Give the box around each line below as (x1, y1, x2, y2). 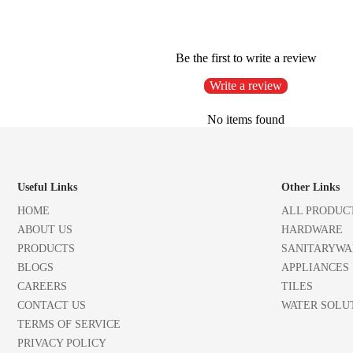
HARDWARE (281, 223, 343, 236)
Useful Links (17, 180, 77, 193)
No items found (207, 112, 284, 126)
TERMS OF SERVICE (17, 318, 121, 330)
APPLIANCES (281, 261, 349, 273)
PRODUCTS (17, 242, 75, 255)
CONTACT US (17, 299, 86, 311)
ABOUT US (17, 223, 72, 236)
